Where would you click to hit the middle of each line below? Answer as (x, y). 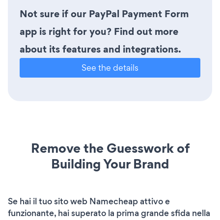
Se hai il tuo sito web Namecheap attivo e (89, 201)
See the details (110, 67)
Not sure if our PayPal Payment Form (104, 14)
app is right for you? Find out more (99, 31)
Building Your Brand (110, 164)
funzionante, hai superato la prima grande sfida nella (109, 213)
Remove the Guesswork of (110, 148)
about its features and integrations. (100, 49)
